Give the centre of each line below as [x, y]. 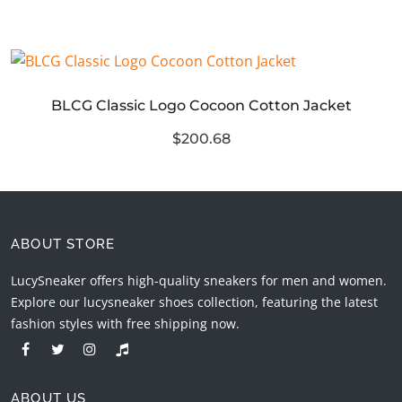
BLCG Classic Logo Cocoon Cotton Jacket [201, 106]
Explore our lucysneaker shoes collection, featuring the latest [194, 302]
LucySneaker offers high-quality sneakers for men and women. [199, 281]
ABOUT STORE [63, 245]
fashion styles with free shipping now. [125, 324]
